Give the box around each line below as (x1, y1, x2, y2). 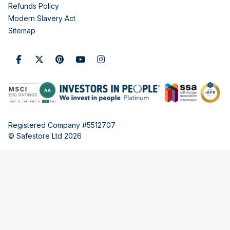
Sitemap (8, 26, 35, 35)
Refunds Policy (8, 1, 59, 10)
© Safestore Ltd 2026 (8, 131, 82, 140)
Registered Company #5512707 (8, 120, 116, 129)
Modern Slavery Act (8, 13, 75, 23)
